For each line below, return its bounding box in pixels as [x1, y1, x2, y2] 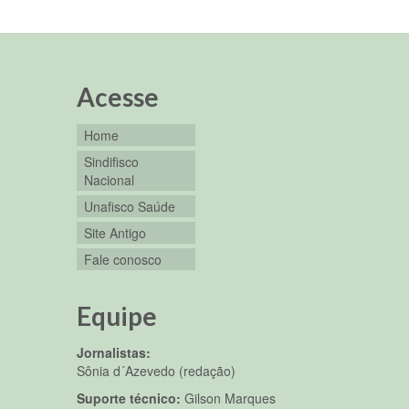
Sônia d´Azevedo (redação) [76, 361, 236, 380]
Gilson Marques [184, 388, 276, 407]
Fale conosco [83, 249, 162, 268]
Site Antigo [83, 223, 146, 242]
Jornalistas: [76, 342, 151, 362]
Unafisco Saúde [83, 196, 175, 215]
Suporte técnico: [76, 388, 184, 407]
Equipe [76, 299, 157, 331]
